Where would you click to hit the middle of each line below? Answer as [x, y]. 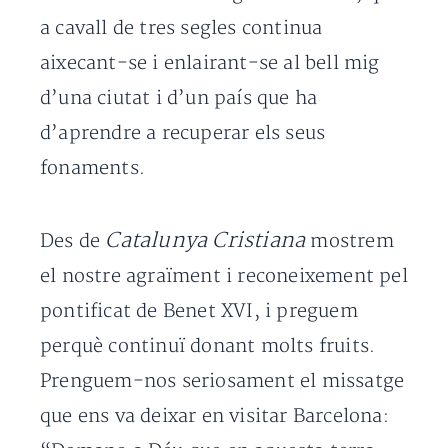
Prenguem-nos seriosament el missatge [222, 381]
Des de [73, 241]
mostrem [349, 241]
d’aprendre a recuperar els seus [183, 133]
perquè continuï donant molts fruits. [208, 346]
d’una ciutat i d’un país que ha [179, 98]
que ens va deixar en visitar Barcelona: [214, 416]
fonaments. [92, 168]
